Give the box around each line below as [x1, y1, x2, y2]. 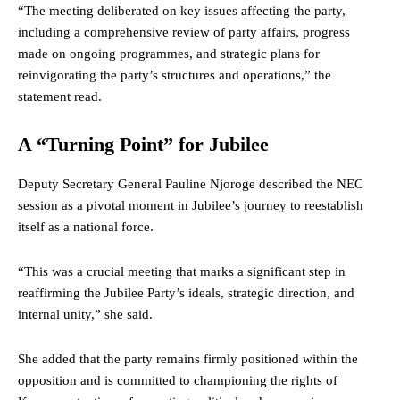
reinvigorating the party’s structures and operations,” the [18, 67, 331, 82]
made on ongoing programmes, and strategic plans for [18, 46, 320, 61]
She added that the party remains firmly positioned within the [18, 351, 358, 366]
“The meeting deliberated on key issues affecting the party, [18, 3, 346, 18]
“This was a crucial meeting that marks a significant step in [18, 263, 346, 279]
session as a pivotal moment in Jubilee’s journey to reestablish [18, 197, 363, 212]
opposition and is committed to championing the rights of [18, 372, 337, 387]
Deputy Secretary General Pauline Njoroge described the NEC [18, 176, 363, 191]
